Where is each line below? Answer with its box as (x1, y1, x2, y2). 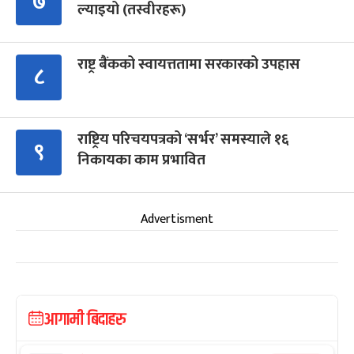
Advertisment (141, 209, 213, 231)
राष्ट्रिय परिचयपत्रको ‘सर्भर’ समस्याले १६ (77, 127, 289, 153)
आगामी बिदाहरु (43, 307, 126, 334)
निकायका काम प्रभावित (77, 148, 205, 173)
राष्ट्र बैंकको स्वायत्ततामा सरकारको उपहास (77, 52, 300, 77)
